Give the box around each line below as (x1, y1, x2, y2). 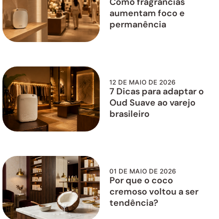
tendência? (109, 197, 158, 209)
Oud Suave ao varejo (109, 96, 196, 109)
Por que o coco (109, 175, 173, 187)
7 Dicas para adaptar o (109, 85, 204, 97)
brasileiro (109, 108, 150, 120)
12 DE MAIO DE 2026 (109, 78, 176, 86)
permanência (109, 19, 166, 31)
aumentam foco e (109, 7, 185, 20)
